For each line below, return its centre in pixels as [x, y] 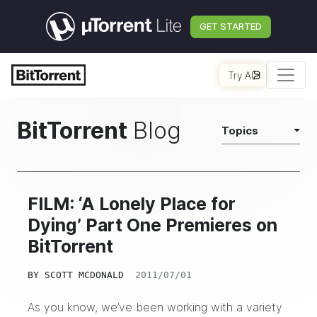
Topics [240, 131]
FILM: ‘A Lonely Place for [132, 204]
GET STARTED [231, 26]
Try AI [241, 75]
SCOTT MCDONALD [84, 275]
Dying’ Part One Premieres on [152, 225]
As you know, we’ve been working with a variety [155, 307]
